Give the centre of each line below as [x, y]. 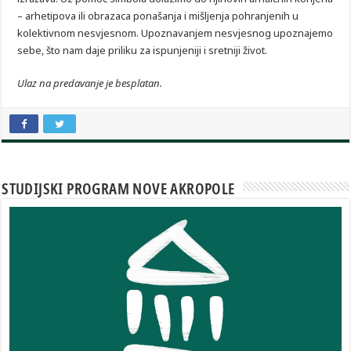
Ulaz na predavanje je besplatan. [90, 83]
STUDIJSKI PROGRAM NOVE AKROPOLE [118, 189]
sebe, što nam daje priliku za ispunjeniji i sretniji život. [143, 51]
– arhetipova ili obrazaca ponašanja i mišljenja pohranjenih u [158, 16]
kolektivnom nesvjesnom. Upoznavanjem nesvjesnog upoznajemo [175, 33]
